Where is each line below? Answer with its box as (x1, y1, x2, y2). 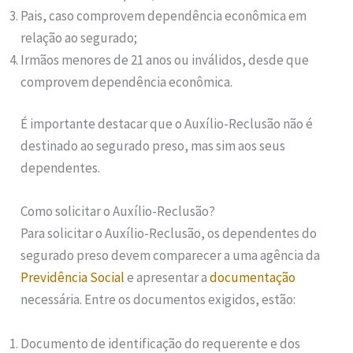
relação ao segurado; (20, 28, 138, 46)
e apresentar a (124, 269, 210, 287)
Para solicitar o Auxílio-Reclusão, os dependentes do (20, 225, 318, 243)
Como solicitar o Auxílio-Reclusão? (20, 203, 216, 221)
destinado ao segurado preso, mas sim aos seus (20, 137, 286, 155)
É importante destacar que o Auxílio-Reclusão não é (20, 115, 314, 133)
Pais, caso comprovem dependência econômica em (20, 6, 307, 24)
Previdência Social (20, 269, 125, 287)
